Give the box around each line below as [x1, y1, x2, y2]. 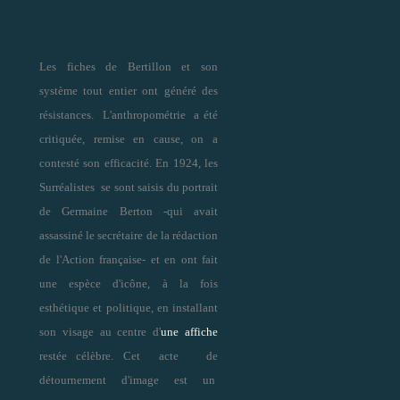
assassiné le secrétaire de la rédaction [39, 228, 218, 242]
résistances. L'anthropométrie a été [39, 107, 218, 121]
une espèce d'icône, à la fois [39, 276, 218, 290]
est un [174, 372, 219, 387]
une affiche [161, 324, 219, 338]
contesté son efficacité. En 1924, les [39, 155, 218, 170]
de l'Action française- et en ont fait [39, 252, 218, 266]
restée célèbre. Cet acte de [39, 348, 218, 362]
